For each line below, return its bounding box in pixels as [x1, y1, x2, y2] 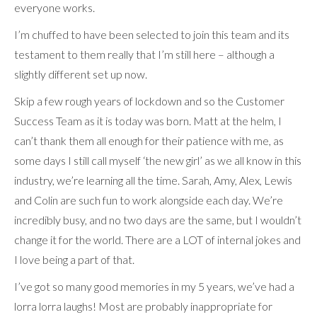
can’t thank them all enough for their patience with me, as [14, 133, 284, 147]
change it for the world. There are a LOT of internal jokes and [14, 232, 301, 246]
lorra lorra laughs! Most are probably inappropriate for [14, 299, 272, 313]
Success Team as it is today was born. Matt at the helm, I [14, 113, 282, 127]
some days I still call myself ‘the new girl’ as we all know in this [14, 153, 301, 167]
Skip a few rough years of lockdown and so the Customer [14, 93, 284, 108]
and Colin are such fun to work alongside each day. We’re [14, 192, 283, 207]
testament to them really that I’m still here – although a [14, 47, 275, 61]
